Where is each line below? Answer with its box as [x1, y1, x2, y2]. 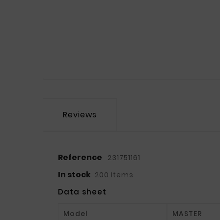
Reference [58, 152, 104, 164]
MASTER [172, 209, 202, 219]
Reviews [63, 109, 97, 121]
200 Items [95, 170, 134, 180]
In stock [58, 169, 91, 181]
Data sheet [58, 187, 107, 197]
